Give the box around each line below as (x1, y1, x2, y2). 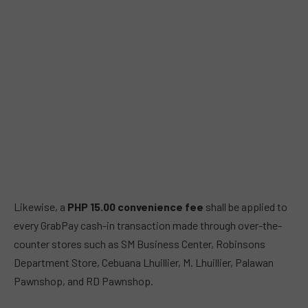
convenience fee (118, 200, 203, 214)
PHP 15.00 (67, 200, 115, 214)
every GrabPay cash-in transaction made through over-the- (14, 219, 282, 232)
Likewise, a (14, 200, 67, 214)
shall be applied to (203, 200, 287, 214)
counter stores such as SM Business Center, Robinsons (14, 237, 265, 251)
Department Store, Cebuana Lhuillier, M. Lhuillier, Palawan (14, 256, 274, 269)
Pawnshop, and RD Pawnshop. (14, 274, 153, 288)
